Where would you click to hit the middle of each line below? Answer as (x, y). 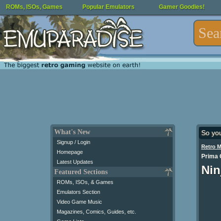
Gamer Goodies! (182, 7)
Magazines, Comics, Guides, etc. (96, 212)
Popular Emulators (109, 7)
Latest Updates (75, 162)
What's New (72, 132)
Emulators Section (78, 192)
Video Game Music (79, 202)
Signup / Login (74, 142)
